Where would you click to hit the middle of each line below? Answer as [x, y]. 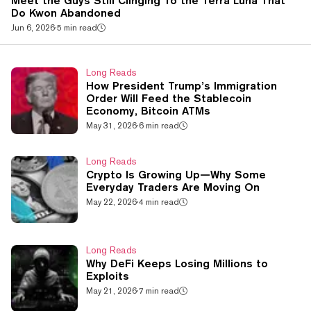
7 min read [159, 291]
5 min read [77, 28]
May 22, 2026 [111, 202]
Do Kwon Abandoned [66, 13]
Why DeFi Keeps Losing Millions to [177, 264]
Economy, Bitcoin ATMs [148, 111]
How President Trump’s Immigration [182, 86]
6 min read [159, 126]
